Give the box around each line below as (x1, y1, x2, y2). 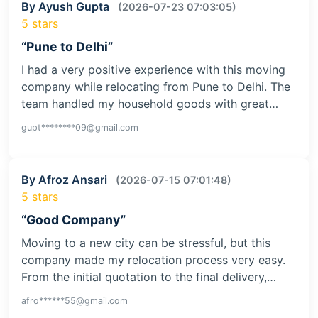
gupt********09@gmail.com (21, 121, 138, 133)
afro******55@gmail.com (21, 295, 128, 306)
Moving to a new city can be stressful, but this (21, 235, 270, 250)
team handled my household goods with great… (21, 96, 278, 111)
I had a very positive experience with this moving (21, 62, 285, 77)
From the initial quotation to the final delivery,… (21, 269, 276, 284)
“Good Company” (21, 212, 126, 227)
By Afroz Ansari (21, 172, 110, 187)
